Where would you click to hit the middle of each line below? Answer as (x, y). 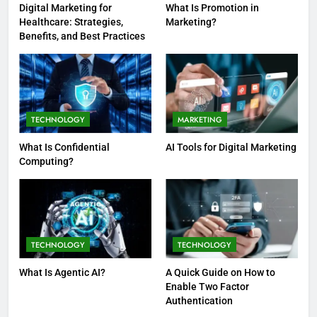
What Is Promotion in (212, 8)
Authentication (199, 301)
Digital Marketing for (65, 8)
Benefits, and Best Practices (82, 36)
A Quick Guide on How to (220, 273)
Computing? (46, 162)
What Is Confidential (64, 148)
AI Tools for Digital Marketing (231, 148)
